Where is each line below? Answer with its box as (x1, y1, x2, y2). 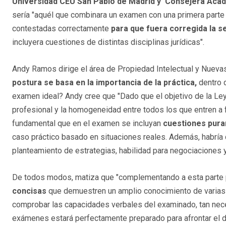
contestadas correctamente (12, 24, 111, 34)
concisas (12, 186, 48, 196)
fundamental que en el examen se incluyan (12, 119, 163, 129)
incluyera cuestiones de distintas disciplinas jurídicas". (12, 37, 204, 47)
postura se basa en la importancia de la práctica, (12, 78, 199, 88)
